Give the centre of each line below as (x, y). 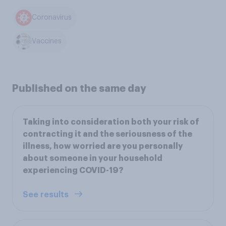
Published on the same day (79, 88)
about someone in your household (93, 158)
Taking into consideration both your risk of (111, 122)
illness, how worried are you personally (103, 146)
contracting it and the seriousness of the (107, 134)
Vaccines (47, 42)
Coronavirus (52, 18)
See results (47, 194)
